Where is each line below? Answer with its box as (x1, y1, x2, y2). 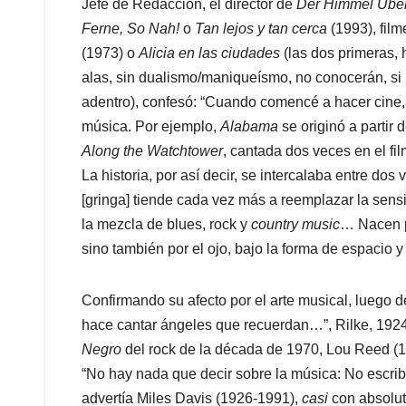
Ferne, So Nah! (82, 21, 183, 37)
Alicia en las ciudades (139, 45, 280, 62)
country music (251, 217, 340, 233)
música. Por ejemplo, (82, 119, 220, 135)
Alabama (220, 119, 282, 135)
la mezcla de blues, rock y (82, 217, 251, 233)
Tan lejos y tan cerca (195, 21, 331, 37)
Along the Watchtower (82, 143, 223, 159)
